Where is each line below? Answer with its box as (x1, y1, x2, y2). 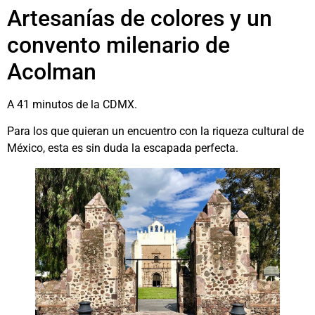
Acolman (7, 58, 96, 85)
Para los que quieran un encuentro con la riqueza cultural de (7, 124, 304, 139)
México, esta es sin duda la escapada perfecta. (7, 141, 238, 155)
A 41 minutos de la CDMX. (7, 97, 137, 111)
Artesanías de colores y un (7, 4, 272, 32)
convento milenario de (7, 31, 230, 58)
